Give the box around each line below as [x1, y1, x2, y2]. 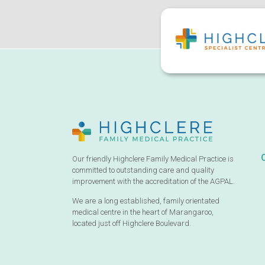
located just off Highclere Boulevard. [72, 219, 191, 228]
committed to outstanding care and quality [72, 165, 214, 174]
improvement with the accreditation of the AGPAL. [72, 176, 235, 186]
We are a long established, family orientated [72, 196, 219, 206]
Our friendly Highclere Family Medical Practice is [72, 154, 234, 163]
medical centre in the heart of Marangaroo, [72, 208, 214, 217]
